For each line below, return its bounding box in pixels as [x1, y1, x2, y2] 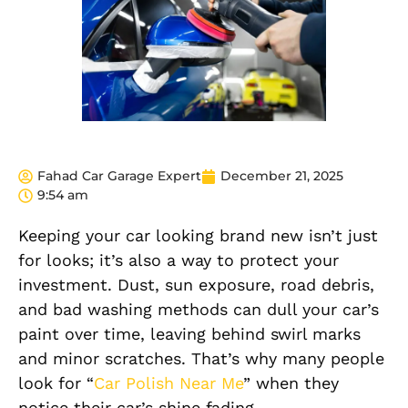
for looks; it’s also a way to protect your [18, 250, 339, 270]
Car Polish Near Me [94, 373, 243, 393]
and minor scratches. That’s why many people [18, 349, 384, 369]
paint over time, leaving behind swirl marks [18, 324, 361, 344]
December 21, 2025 [220, 168, 343, 185]
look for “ [18, 373, 94, 393]
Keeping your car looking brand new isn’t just [18, 226, 378, 246]
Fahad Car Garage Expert [37, 168, 201, 185]
